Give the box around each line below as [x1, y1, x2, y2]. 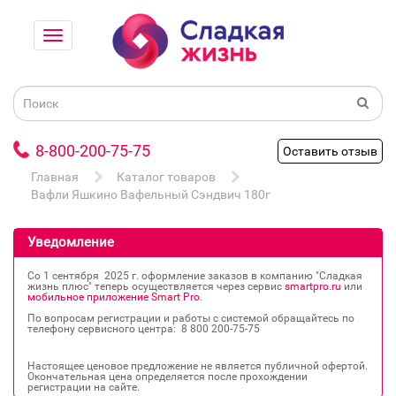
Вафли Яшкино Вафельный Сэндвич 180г [31, 187, 270, 202]
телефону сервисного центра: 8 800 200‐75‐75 [27, 323, 260, 336]
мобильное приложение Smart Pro [27, 291, 200, 304]
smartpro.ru [285, 280, 341, 293]
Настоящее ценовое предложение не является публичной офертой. [27, 360, 368, 373]
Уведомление [27, 234, 114, 251]
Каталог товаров [117, 170, 216, 185]
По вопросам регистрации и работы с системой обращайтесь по [27, 312, 354, 325]
